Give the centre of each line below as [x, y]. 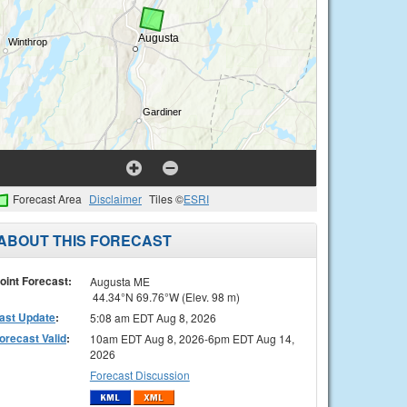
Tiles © [166, 199]
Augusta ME [119, 281]
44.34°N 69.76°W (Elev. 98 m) [164, 296]
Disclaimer [115, 199]
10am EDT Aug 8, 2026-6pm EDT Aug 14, [192, 338]
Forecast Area [47, 199]
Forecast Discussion [139, 374]
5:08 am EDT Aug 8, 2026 [153, 317]
